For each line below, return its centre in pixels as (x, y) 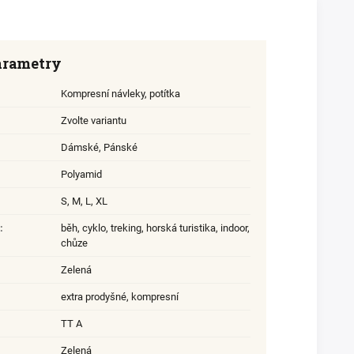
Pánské (121, 148)
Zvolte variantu (94, 121)
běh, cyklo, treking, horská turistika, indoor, (155, 228)
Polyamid (81, 175)
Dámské (80, 148)
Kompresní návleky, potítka (121, 94)
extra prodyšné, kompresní (120, 297)
